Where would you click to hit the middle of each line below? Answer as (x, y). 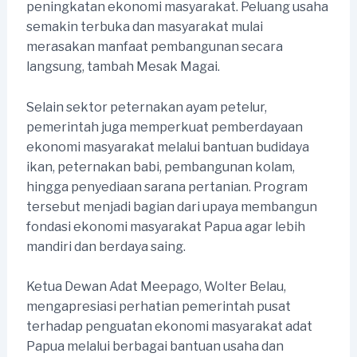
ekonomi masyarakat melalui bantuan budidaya (167, 147)
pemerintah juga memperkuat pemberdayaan (164, 127)
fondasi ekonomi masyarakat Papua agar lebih (165, 226)
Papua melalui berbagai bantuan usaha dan (155, 347)
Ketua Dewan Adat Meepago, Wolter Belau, (156, 287)
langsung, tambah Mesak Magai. (123, 67)
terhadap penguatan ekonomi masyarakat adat (169, 327)
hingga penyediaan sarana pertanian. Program (167, 186)
